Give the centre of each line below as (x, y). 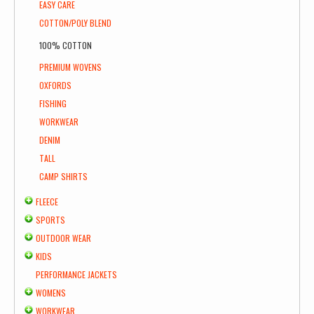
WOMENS (51, 293)
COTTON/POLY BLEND (75, 23)
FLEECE (47, 202)
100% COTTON (66, 45)
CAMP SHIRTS (63, 176)
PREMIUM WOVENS (70, 67)
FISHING (53, 103)
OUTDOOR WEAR (63, 238)
